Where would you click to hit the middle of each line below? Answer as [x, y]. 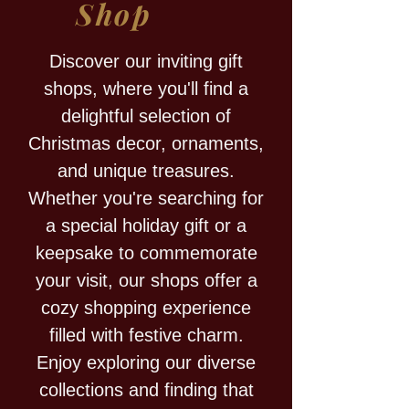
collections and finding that [146, 390]
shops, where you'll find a [146, 89]
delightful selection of [146, 116]
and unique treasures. [146, 171]
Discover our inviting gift [146, 61]
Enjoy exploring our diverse [146, 362]
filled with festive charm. [146, 335]
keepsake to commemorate [146, 253]
